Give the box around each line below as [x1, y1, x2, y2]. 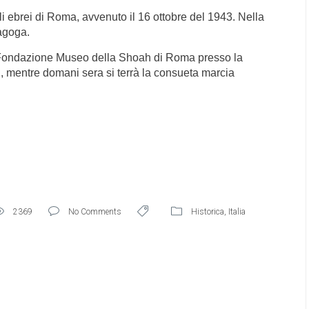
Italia [228, 207, 246, 217]
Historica [191, 207, 224, 217]
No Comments [68, 207, 121, 217]
